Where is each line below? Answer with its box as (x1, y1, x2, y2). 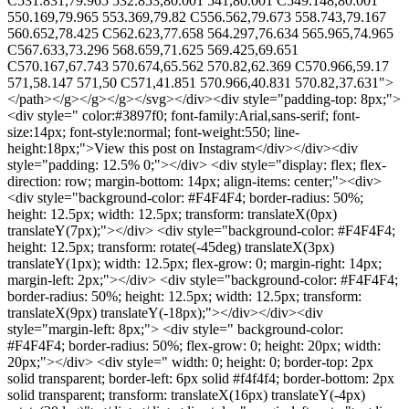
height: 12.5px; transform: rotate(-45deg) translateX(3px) (7, 238, 334, 255)
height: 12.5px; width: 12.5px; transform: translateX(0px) (7, 205, 337, 222)
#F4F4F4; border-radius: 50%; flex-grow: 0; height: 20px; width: (7, 337, 381, 353)
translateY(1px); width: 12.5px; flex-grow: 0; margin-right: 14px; (7, 255, 382, 271)
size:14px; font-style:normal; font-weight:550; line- (7, 123, 299, 140)
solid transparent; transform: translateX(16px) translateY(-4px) (7, 386, 365, 403)
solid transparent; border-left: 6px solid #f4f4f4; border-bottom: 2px (7, 370, 394, 386)
